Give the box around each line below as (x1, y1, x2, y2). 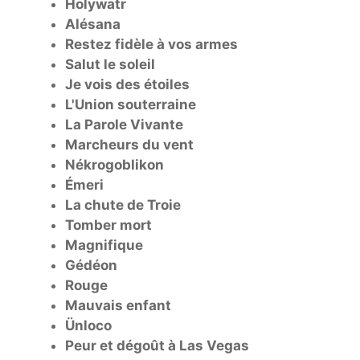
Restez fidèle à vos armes (65, 35, 238, 52)
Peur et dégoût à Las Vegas (65, 337, 249, 354)
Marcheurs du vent (65, 136, 194, 153)
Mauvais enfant (65, 297, 171, 313)
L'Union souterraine (65, 96, 196, 112)
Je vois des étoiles (65, 76, 190, 92)
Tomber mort (65, 216, 152, 233)
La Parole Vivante (65, 116, 183, 133)
